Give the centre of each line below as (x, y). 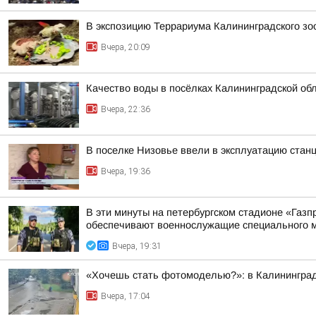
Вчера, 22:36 (126, 109)
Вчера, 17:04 (126, 296)
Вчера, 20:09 (126, 47)
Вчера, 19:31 (137, 246)
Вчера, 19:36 (126, 171)
